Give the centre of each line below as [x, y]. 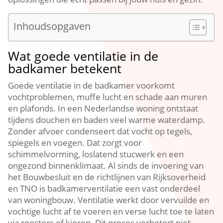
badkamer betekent [65, 68]
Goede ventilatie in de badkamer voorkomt [92, 85]
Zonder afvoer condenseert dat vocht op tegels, [100, 131]
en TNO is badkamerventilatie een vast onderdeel [104, 188]
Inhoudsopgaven [52, 26]
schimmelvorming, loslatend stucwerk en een [96, 154]
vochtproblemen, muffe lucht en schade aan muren [108, 97]
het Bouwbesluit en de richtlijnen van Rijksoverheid [107, 177]
